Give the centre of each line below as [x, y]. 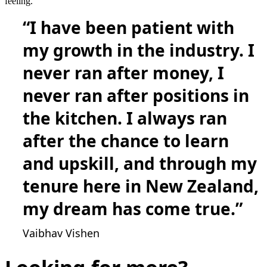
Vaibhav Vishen [61, 233]
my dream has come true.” [133, 209]
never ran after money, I [123, 73]
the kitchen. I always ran [125, 118]
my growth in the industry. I [139, 50]
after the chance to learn [126, 141]
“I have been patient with [128, 28]
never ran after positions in [136, 96]
